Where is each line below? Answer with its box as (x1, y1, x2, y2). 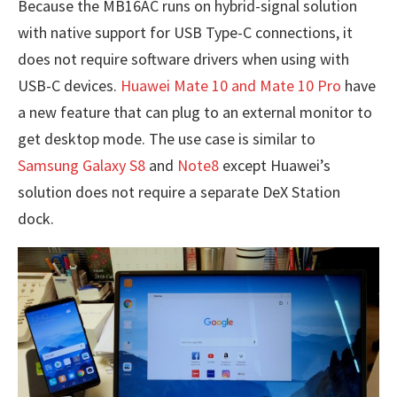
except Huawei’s (219, 154, 331, 175)
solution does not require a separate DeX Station (18, 181, 340, 202)
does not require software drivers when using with (18, 48, 349, 69)
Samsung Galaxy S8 (18, 154, 145, 175)
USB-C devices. (18, 74, 121, 96)
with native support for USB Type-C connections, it (18, 21, 353, 43)
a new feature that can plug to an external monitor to (18, 101, 372, 122)
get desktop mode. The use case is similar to (18, 128, 315, 149)
